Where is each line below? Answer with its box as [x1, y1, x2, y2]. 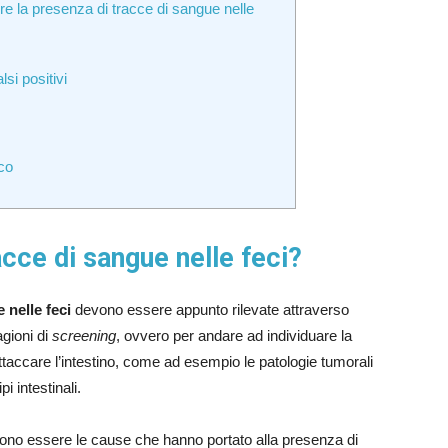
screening [52, 327, 116, 344]
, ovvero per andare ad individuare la [116, 327, 352, 344]
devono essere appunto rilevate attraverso [71, 301, 349, 318]
